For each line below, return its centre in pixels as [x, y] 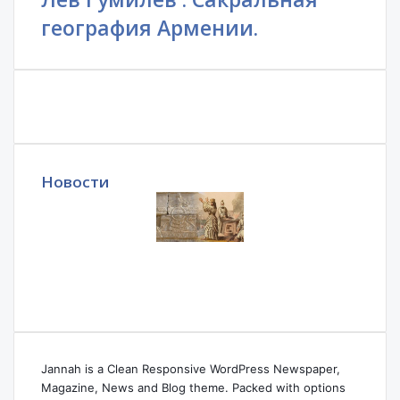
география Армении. [150, 28]
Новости [75, 182]
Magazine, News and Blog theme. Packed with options [193, 387]
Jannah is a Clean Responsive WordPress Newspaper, [191, 369]
